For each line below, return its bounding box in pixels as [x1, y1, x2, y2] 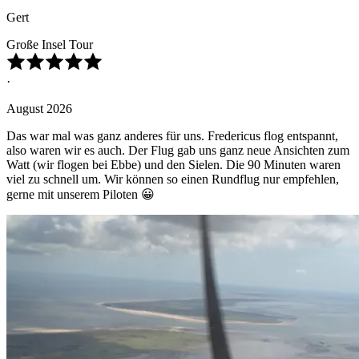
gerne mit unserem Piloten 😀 [6, 188, 155, 202]
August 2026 [6, 102, 72, 116]
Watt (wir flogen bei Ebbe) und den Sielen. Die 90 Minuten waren [6, 158, 341, 172]
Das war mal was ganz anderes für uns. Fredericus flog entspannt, [6, 129, 338, 143]
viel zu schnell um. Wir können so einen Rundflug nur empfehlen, [6, 172, 339, 187]
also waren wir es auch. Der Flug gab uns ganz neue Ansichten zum [6, 143, 349, 158]
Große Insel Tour [6, 38, 93, 52]
